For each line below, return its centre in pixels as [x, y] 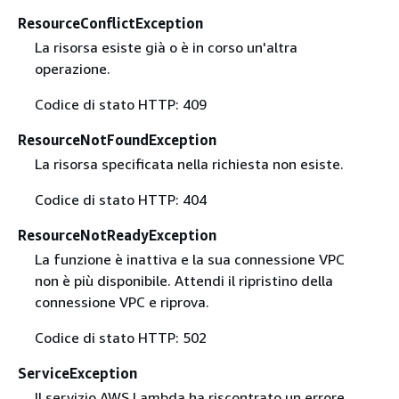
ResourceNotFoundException [117, 140]
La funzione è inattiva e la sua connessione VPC [189, 260]
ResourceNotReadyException [117, 236]
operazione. [72, 69]
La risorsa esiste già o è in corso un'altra [166, 47]
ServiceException [77, 374]
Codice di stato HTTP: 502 [120, 338]
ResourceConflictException [110, 23]
